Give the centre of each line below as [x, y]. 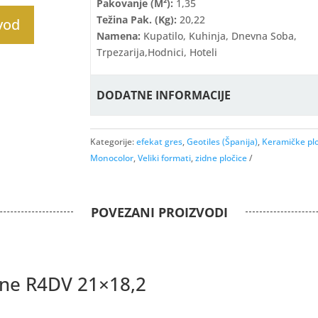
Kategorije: [114, 142]
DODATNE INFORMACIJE [164, 95]
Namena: [119, 35]
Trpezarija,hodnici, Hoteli [157, 52]
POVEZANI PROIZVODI [159, 212]
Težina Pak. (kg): [137, 19]
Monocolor [112, 158]
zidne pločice [221, 158]
